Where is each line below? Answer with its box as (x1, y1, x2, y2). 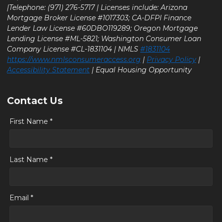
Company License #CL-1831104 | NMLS (7, 44, 140, 54)
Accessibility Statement (7, 65, 90, 74)
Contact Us (7, 94, 63, 107)
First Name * (9, 116, 53, 126)
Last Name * (9, 155, 53, 164)
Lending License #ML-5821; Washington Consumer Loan (7, 34, 201, 43)
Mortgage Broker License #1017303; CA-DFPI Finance (7, 13, 191, 22)
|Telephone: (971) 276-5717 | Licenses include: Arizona (7, 2, 187, 12)
